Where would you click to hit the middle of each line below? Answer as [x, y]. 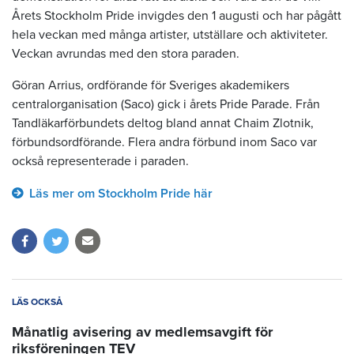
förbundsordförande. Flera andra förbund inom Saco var [164, 143]
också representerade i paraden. [100, 162]
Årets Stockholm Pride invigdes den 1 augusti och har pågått [177, 16]
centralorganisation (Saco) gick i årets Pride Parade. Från [166, 105]
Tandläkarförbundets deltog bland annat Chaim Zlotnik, [163, 124]
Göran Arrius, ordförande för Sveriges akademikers [151, 86]
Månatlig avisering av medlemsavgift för [142, 332]
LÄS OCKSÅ [37, 302]
